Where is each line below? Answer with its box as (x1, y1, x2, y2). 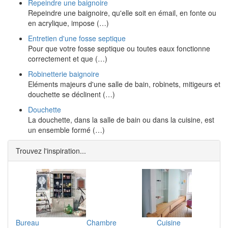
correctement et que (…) (28, 53, 107, 64)
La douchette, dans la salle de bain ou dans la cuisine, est (28, 115, 214, 125)
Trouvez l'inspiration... (16, 146, 86, 156)
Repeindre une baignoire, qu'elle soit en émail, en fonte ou (28, 8, 216, 18)
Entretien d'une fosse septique (28, 33, 126, 43)
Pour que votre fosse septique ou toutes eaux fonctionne (28, 43, 210, 53)
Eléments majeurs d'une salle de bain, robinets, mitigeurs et (28, 79, 220, 89)
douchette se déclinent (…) (28, 89, 115, 99)
